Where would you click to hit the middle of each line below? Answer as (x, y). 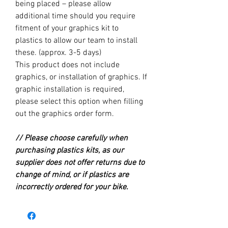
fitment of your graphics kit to (67, 28)
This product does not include (67, 65)
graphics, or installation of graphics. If (81, 77)
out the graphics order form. (65, 114)
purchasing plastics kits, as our (69, 150)
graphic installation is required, (70, 89)
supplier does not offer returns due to (80, 163)
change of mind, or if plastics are (72, 175)
